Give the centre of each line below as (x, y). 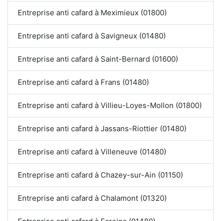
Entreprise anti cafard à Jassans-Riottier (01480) (102, 129)
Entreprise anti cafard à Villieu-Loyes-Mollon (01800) (110, 106)
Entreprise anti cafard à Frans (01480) (83, 82)
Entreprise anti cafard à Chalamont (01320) (92, 198)
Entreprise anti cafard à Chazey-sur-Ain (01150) (100, 175)
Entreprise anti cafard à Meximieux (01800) (92, 13)
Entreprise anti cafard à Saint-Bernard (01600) (98, 59)
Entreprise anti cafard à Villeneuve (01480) (92, 152)
